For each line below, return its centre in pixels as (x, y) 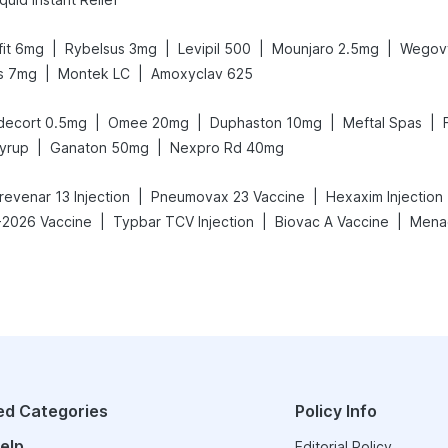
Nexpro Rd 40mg (227, 147)
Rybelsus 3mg (111, 48)
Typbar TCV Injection (183, 221)
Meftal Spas (382, 122)
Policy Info (335, 411)
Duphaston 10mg (266, 122)
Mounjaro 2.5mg (325, 48)
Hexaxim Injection (384, 196)
